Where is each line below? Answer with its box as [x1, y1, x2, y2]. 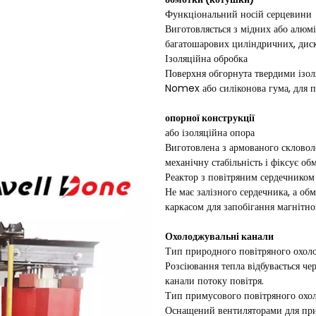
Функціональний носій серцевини [165, 7, 312, 21]
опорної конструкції [165, 111, 255, 125]
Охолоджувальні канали [165, 229, 274, 243]
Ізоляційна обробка [165, 51, 248, 66]
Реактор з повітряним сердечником [165, 170, 315, 184]
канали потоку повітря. [165, 274, 264, 288]
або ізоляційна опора [165, 126, 255, 140]
